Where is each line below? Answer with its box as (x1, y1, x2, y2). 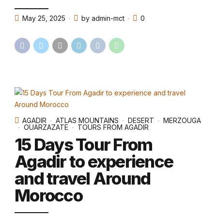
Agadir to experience (15, 151, 173, 171)
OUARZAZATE (24, 123, 68, 132)
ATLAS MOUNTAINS (56, 116, 119, 125)
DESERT (128, 116, 154, 125)
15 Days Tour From (15, 134, 153, 155)
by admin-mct (81, 14, 124, 23)
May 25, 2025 (22, 14, 65, 23)
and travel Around (15, 168, 151, 188)
